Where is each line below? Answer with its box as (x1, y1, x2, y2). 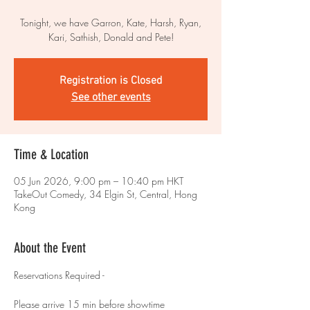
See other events (71, 91, 151, 104)
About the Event (14, 239, 86, 256)
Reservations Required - (14, 268, 107, 282)
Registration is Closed (59, 74, 163, 88)
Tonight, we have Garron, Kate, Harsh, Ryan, (20, 16, 201, 29)
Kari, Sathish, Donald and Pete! (48, 30, 174, 44)
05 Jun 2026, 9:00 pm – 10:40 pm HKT (14, 174, 183, 188)
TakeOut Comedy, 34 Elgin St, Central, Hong (14, 188, 197, 201)
